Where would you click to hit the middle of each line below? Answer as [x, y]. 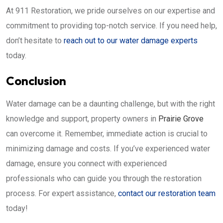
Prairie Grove [181, 118]
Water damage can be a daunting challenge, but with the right [111, 104]
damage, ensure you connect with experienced [86, 163]
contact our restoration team [167, 193]
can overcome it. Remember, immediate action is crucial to [107, 133]
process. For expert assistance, [62, 193]
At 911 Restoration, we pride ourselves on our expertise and [111, 10]
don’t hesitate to [35, 40]
